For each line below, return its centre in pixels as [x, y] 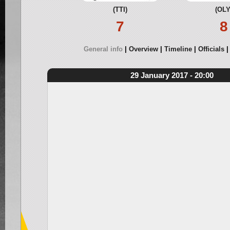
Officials [211, 49]
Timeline [178, 49]
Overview [143, 49]
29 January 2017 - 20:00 [172, 75]
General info [103, 49]
